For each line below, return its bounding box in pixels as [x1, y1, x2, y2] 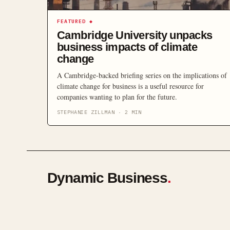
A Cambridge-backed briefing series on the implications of [57, 70, 227, 80]
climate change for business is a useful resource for [57, 81, 204, 91]
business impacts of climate [57, 41, 198, 53]
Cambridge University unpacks [57, 29, 213, 42]
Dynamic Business [47, 170, 168, 186]
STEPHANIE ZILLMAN [57, 109, 115, 116]
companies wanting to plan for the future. [57, 92, 177, 102]
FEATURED [57, 18, 86, 25]
